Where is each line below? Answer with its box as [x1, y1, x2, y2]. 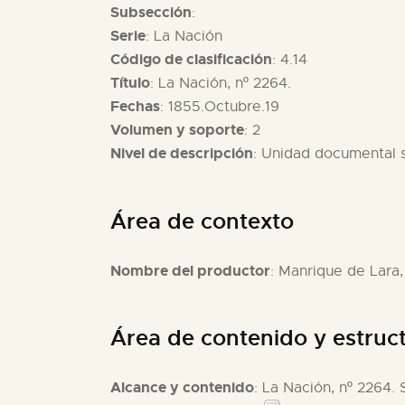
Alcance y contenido [110, 378, 254, 398]
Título [110, 73, 150, 93]
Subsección [110, 3, 192, 23]
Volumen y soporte [110, 120, 244, 140]
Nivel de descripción [110, 144, 253, 164]
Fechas [110, 97, 160, 117]
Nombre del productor [110, 260, 270, 280]
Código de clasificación [110, 50, 272, 70]
